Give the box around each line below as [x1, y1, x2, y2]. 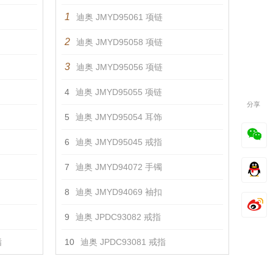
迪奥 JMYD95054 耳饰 [76, 112, 162, 122]
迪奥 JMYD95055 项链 [76, 87, 162, 97]
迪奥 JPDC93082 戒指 [76, 212, 161, 222]
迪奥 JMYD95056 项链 [76, 62, 163, 72]
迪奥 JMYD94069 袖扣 [76, 187, 162, 197]
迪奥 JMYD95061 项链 [76, 12, 163, 22]
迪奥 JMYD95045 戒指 [76, 137, 162, 147]
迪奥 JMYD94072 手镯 [76, 162, 162, 172]
